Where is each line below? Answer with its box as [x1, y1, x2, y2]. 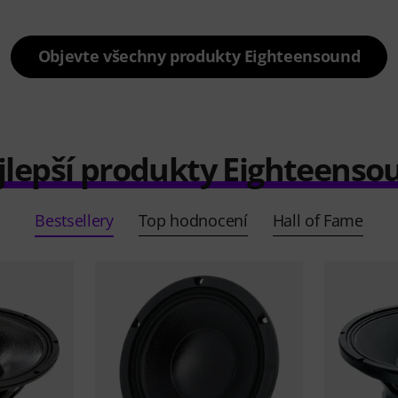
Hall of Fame [272, 210, 363, 231]
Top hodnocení [138, 210, 248, 231]
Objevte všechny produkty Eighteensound [37, 45, 361, 67]
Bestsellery [35, 210, 114, 231]
